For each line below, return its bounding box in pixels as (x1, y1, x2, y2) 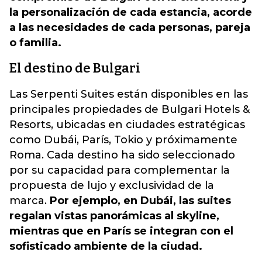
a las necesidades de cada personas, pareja (9, 21, 250, 34)
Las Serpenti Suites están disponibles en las (9, 88, 248, 101)
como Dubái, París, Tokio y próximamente (9, 133, 237, 146)
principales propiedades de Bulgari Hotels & (9, 103, 250, 116)
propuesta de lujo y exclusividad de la (9, 179, 214, 192)
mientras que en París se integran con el (9, 225, 233, 237)
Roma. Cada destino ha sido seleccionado (9, 149, 235, 161)
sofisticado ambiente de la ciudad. (9, 240, 202, 253)
